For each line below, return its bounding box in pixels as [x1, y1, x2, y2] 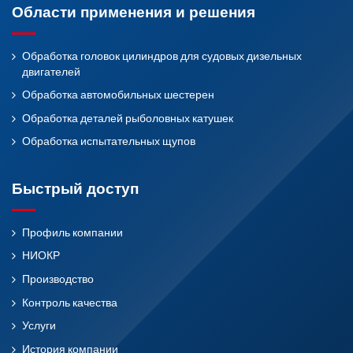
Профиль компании [21, 225, 123, 240]
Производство [21, 272, 94, 286]
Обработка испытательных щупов [21, 135, 195, 149]
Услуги [21, 319, 56, 333]
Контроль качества [21, 295, 117, 310]
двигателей [21, 65, 80, 79]
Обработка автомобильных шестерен [21, 88, 214, 102]
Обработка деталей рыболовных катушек [21, 111, 233, 125]
